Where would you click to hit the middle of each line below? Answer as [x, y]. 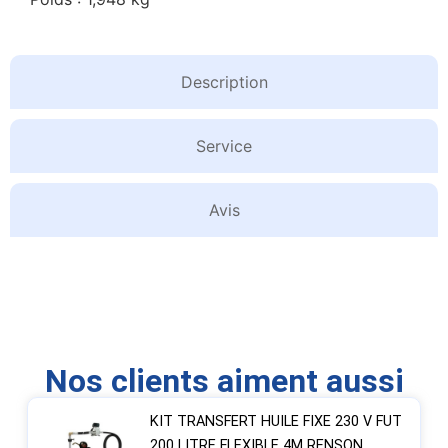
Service [224, 145]
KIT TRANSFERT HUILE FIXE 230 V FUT [275, 422]
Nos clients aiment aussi [224, 381]
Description [224, 81]
